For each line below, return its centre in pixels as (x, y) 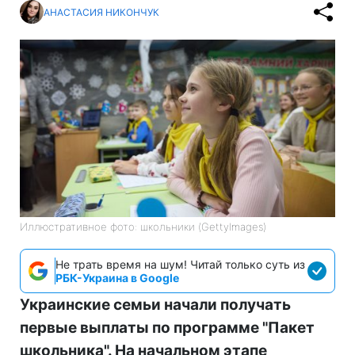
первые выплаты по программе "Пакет (167, 327)
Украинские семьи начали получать (155, 304)
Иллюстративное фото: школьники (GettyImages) (143, 226)
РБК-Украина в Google (117, 277)
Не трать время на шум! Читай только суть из (180, 264)
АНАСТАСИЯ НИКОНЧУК (101, 12)
